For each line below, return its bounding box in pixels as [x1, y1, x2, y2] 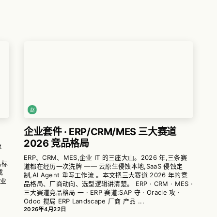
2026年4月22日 [24, 206, 66, 213]
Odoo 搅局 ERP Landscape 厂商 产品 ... [24, 197, 144, 205]
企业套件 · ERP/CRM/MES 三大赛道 [24, 126, 176, 138]
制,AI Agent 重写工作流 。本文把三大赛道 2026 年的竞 [24, 171, 187, 179]
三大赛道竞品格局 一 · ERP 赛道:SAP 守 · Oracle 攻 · [24, 188, 180, 197]
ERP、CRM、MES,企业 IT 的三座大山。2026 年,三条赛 [24, 154, 187, 162]
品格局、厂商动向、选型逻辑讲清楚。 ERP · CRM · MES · [24, 180, 193, 188]
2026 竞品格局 [24, 138, 89, 150]
